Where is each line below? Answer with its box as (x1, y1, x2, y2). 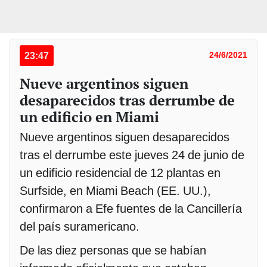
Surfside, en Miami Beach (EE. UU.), (20, 183, 211, 198)
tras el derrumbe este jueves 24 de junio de (20, 147, 244, 162)
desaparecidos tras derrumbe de (20, 90, 235, 110)
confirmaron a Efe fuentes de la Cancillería (20, 201, 242, 216)
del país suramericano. (20, 219, 139, 234)
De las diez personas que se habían (20, 243, 206, 257)
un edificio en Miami (20, 107, 159, 126)
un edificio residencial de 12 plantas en (20, 165, 221, 180)
